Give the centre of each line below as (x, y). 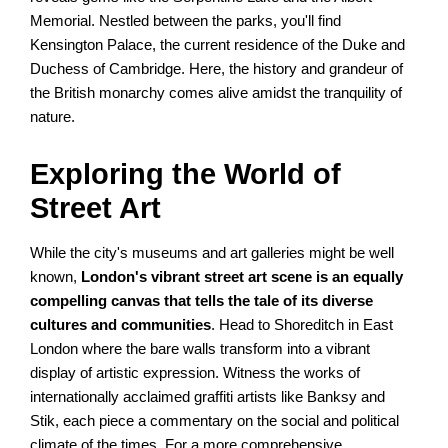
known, (56, 277)
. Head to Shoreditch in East (302, 325)
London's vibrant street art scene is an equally (242, 277)
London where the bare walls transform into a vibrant (200, 349)
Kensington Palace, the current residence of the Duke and (218, 45)
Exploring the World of (186, 174)
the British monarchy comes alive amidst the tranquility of (216, 93)
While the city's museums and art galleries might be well (212, 253)
